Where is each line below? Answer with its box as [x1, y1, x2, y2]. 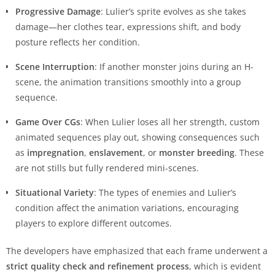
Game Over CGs [15, 115, 80, 128]
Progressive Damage [15, 5, 101, 17]
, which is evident [189, 260, 261, 272]
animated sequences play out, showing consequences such [15, 131, 260, 143]
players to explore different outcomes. [15, 217, 172, 229]
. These [234, 146, 264, 158]
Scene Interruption [15, 60, 95, 72]
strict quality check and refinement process [6, 260, 189, 272]
